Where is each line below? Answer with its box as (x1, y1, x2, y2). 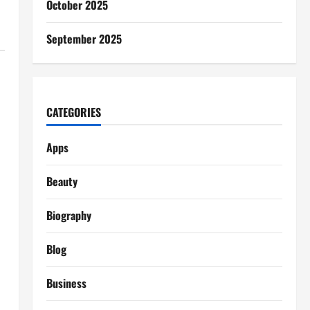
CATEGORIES (46, 104, 101, 120)
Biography (46, 207, 91, 224)
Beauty (46, 173, 77, 190)
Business (46, 275, 86, 291)
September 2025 (46, 30, 122, 47)
